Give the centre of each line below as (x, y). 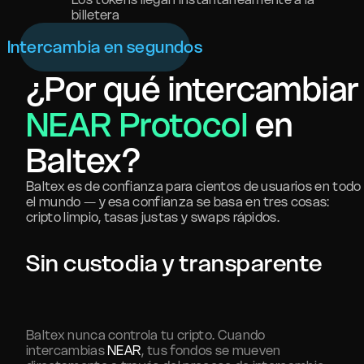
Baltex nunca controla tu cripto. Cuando (146, 335)
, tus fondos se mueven (211, 350)
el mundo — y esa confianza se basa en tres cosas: (178, 201)
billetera (95, 15)
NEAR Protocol (137, 125)
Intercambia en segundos (105, 47)
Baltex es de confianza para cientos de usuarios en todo (194, 186)
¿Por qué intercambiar (193, 89)
